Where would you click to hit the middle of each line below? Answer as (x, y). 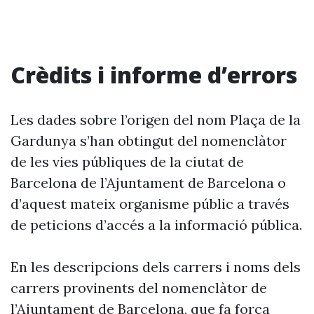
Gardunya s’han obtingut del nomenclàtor (149, 141)
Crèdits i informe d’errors (154, 75)
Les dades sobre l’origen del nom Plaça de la (156, 120)
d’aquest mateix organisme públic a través (150, 204)
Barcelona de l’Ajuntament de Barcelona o (148, 183)
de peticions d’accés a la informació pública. (156, 225)
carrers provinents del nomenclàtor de (139, 288)
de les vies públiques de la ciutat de (127, 162)
